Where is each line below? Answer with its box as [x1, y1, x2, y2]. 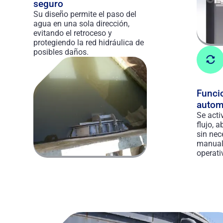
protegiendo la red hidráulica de [33, 38, 144, 47]
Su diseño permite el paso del [33, 9, 137, 19]
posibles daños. [33, 47, 89, 57]
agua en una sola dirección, [33, 19, 130, 28]
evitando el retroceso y [33, 28, 112, 38]
